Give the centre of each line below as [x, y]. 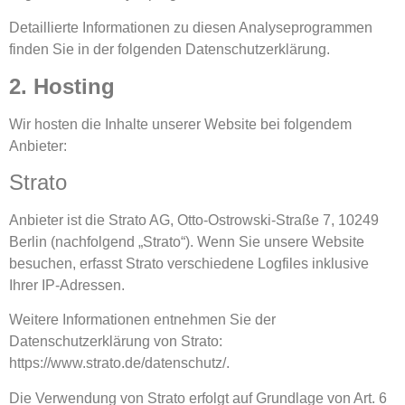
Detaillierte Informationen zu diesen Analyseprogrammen [191, 28]
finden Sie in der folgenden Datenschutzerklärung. [170, 50]
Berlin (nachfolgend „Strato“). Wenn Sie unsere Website [187, 241]
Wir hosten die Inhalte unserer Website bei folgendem [180, 124]
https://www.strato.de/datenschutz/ [118, 363]
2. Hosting [62, 86]
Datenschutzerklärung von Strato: [116, 342]
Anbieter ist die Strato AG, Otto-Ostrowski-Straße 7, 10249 [194, 220]
